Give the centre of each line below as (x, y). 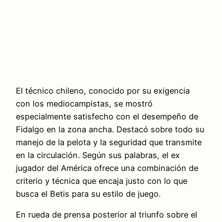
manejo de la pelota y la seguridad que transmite (109, 142)
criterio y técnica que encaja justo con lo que (102, 181)
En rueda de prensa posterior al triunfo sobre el (107, 215)
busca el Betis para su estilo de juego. (88, 194)
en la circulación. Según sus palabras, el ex (98, 155)
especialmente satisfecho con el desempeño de (107, 117)
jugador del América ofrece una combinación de (107, 168)
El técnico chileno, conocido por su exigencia (103, 91)
